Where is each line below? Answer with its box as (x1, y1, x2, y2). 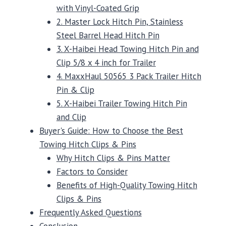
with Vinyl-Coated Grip (56, 2, 139, 14)
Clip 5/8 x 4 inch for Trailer (56, 56, 156, 68)
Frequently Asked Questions (39, 206, 142, 218)
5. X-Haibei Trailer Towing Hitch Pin (56, 97, 187, 109)
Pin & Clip (56, 84, 94, 95)
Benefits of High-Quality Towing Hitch (56, 179, 197, 191)
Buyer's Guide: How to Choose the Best (39, 125, 183, 136)
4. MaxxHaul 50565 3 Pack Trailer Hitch (56, 70, 201, 82)
